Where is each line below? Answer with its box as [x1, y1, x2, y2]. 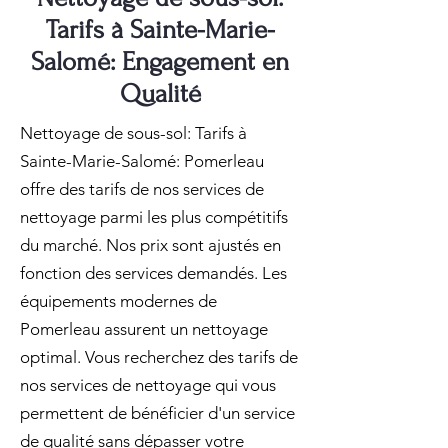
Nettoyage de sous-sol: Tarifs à [20, 123, 247, 143]
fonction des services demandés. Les [20, 263, 287, 283]
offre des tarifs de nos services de [20, 179, 264, 199]
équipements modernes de [20, 291, 217, 311]
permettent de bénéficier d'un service [20, 403, 295, 423]
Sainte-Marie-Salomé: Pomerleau [20, 151, 264, 171]
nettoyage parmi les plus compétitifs [20, 207, 288, 227]
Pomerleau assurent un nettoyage [20, 319, 268, 339]
